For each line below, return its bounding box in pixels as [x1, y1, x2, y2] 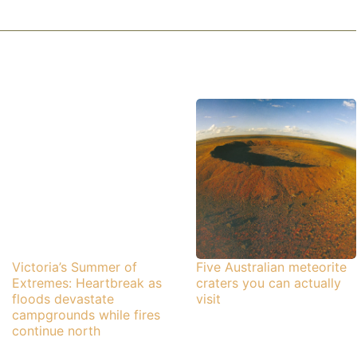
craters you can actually [195, 275, 341, 292]
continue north [11, 323, 100, 339]
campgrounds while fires [11, 307, 160, 324]
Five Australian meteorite [195, 259, 347, 276]
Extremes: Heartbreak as [11, 275, 162, 292]
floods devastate [11, 291, 114, 308]
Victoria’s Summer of [11, 259, 137, 276]
